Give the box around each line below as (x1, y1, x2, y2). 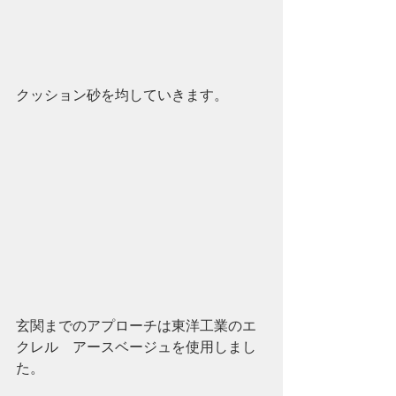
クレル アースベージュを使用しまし (16, 339, 256, 355)
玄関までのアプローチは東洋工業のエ (16, 317, 256, 334)
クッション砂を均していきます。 (16, 87, 228, 103)
